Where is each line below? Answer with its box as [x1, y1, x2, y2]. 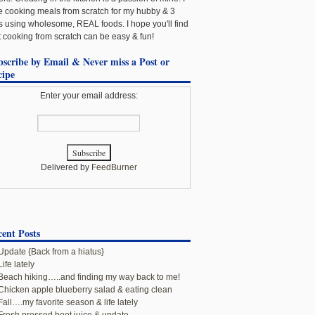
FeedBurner [91, 162, 137, 172]
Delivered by [40, 162, 91, 172]
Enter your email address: [39, 91, 138, 101]
